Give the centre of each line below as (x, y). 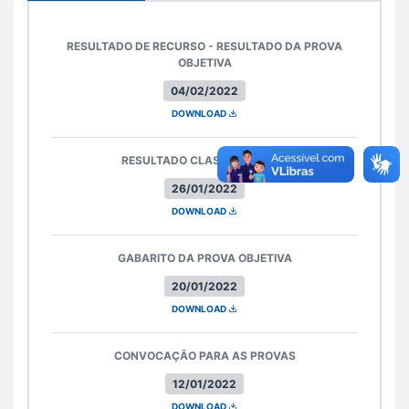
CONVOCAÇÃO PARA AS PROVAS (204, 355)
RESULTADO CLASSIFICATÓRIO (204, 160)
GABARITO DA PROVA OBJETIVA (204, 257)
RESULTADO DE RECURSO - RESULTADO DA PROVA (204, 46)
